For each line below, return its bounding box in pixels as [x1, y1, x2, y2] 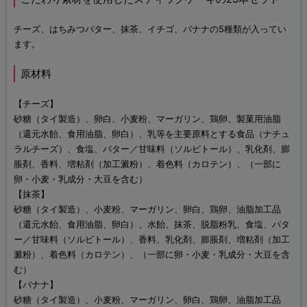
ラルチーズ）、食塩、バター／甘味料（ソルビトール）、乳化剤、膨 [14, 143, 290, 155]
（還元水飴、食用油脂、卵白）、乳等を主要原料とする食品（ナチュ [14, 128, 290, 140]
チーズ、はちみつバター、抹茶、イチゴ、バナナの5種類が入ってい [14, 23, 286, 35]
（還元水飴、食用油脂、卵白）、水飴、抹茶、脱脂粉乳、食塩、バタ [14, 219, 290, 230]
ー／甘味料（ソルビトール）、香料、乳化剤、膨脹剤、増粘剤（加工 [14, 234, 290, 245]
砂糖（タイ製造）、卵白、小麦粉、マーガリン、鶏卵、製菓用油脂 [14, 113, 281, 125]
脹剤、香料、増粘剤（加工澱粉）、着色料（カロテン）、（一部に [14, 158, 281, 170]
